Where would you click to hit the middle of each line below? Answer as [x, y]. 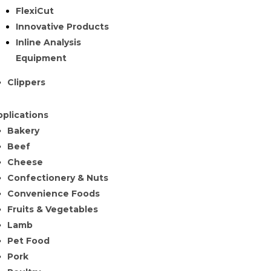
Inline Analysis [48, 42]
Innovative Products [62, 27]
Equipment [41, 58]
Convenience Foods [53, 194]
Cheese [25, 162]
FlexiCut [34, 11]
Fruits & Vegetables [52, 209]
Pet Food [28, 241]
